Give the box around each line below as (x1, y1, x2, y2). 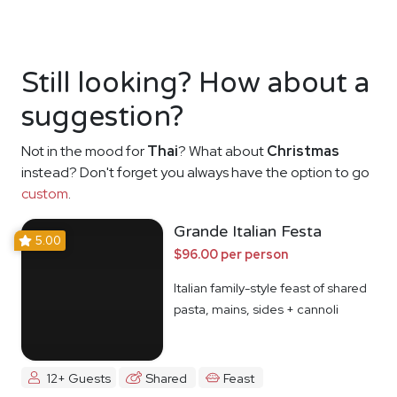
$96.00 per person (174, 245, 288, 262)
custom (21, 183, 68, 203)
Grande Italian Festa (174, 221, 322, 241)
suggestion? (21, 99, 183, 134)
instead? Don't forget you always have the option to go (21, 162, 370, 182)
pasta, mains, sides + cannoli (174, 300, 339, 317)
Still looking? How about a (21, 66, 370, 100)
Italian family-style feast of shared (174, 278, 367, 296)
